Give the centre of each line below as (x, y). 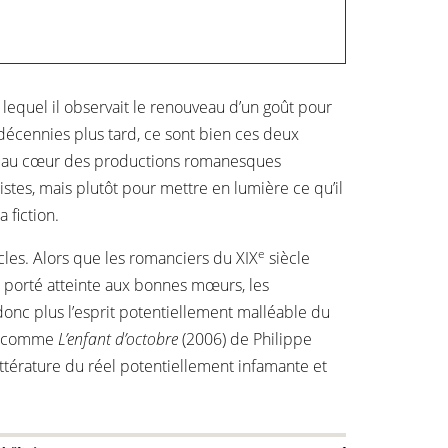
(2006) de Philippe (245, 339)
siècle (287, 258)
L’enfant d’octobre (118, 339)
